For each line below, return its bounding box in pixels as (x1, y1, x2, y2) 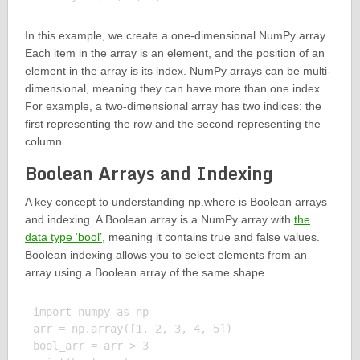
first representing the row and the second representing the (24, 117, 321, 131)
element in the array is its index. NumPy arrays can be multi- (24, 64, 331, 78)
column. (24, 135, 65, 149)
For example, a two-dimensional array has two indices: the (24, 100, 321, 113)
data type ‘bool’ (24, 231, 102, 244)
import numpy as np (32, 305, 149, 319)
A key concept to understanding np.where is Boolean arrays (24, 195, 327, 209)
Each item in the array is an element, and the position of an (24, 47, 325, 60)
